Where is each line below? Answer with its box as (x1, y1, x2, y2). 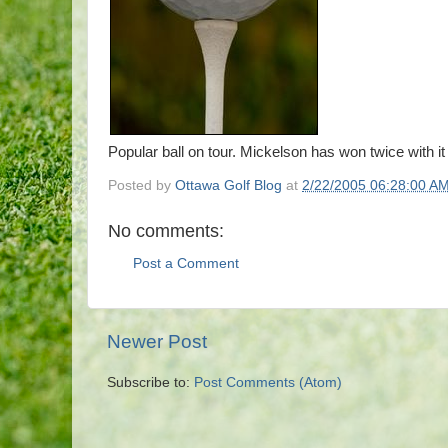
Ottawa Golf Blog (175, 177, 282, 193)
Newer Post (107, 331, 207, 353)
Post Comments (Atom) (194, 375, 342, 391)
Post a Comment (133, 256, 239, 272)
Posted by (108, 177, 175, 193)
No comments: (108, 220, 224, 241)
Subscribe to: (107, 375, 194, 391)
